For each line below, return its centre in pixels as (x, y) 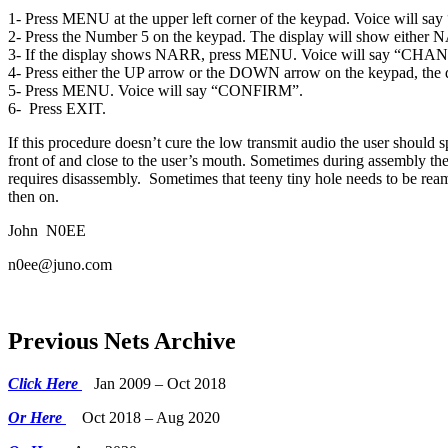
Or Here (37, 417)
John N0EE (47, 230)
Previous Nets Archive (122, 340)
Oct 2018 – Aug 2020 (143, 417)
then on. (33, 196)
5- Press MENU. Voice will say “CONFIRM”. (155, 90)
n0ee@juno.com (60, 264)
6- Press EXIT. (57, 108)
